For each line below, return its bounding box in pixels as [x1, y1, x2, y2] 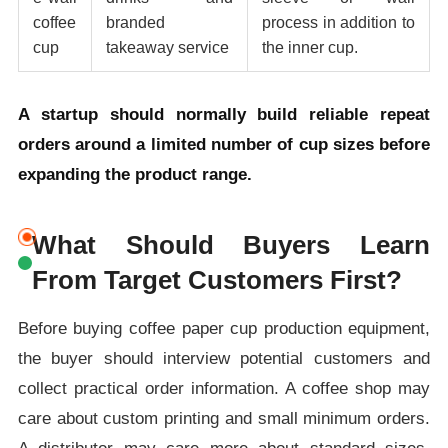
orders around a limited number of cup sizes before [17, 134, 431, 154]
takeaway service [105, 38, 229, 56]
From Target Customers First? [31, 264, 402, 295]
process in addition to [261, 13, 415, 31]
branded [105, 13, 165, 31]
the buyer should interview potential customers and [17, 348, 431, 368]
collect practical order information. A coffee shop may [17, 378, 431, 398]
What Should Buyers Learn [31, 229, 431, 260]
